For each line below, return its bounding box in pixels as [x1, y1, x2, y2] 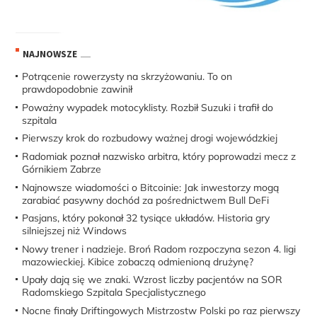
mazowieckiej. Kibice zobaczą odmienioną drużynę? [22, 255, 254, 268]
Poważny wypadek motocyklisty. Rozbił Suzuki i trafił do [22, 100, 274, 114]
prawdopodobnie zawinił [22, 83, 133, 96]
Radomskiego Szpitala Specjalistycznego [22, 286, 207, 299]
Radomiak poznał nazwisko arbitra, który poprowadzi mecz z [22, 150, 296, 163]
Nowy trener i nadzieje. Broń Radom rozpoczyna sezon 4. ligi [22, 242, 296, 255]
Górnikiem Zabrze [22, 163, 102, 176]
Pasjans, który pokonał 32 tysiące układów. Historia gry [22, 212, 270, 225]
